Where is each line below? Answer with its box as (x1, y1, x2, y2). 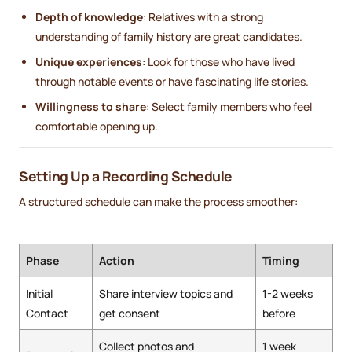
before (262, 306, 295, 321)
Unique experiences (35, 54, 142, 70)
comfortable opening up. (35, 119, 158, 134)
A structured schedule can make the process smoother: (19, 194, 298, 210)
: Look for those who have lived (142, 54, 295, 70)
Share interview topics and (99, 286, 233, 302)
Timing (262, 253, 299, 269)
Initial (26, 286, 53, 302)
